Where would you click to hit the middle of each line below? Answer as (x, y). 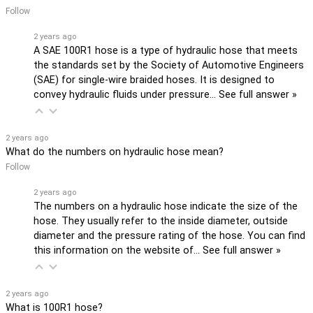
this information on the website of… (118, 250)
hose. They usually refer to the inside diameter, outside (161, 221)
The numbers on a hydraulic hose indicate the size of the (166, 206)
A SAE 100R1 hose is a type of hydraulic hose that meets (166, 50)
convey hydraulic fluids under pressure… (126, 94)
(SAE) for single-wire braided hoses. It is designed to (154, 80)
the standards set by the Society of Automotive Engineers (169, 65)
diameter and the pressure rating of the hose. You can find (169, 235)
